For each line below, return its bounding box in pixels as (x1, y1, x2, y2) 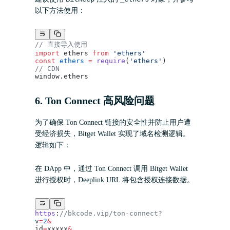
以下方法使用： (35, 6, 85, 14)
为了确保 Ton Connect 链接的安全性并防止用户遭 (35, 118, 191, 126)
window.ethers (35, 72, 88, 80)
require (92, 56, 125, 65)
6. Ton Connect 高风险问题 (35, 94, 155, 106)
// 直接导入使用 (35, 40, 87, 48)
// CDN (35, 64, 60, 72)
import (35, 49, 60, 57)
